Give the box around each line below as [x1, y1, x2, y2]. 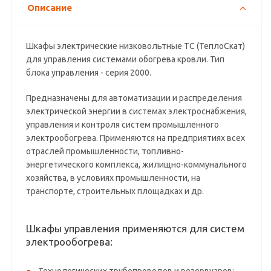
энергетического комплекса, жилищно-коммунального [26, 160, 247, 169]
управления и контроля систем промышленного [26, 120, 220, 129]
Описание [27, 2, 73, 13]
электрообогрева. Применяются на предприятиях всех [26, 133, 246, 143]
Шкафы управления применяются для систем [26, 223, 245, 234]
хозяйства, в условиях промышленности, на [26, 173, 201, 183]
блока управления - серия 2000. [26, 68, 152, 77]
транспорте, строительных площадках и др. [26, 186, 204, 196]
